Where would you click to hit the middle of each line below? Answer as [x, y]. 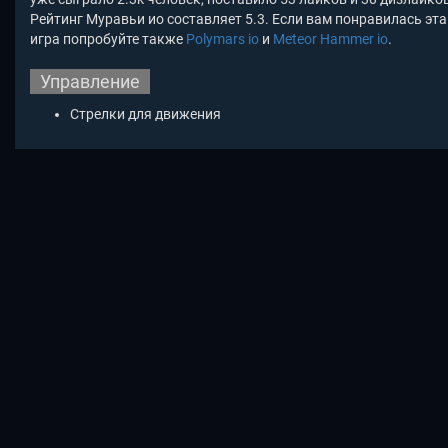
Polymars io [222, 39]
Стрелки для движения [145, 114]
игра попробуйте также [108, 39]
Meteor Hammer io [330, 39]
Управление [90, 82]
